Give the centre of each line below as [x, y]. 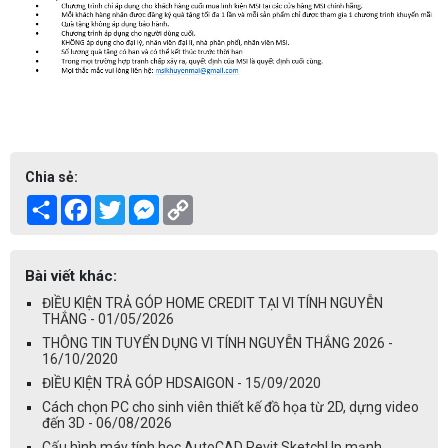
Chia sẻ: [51, 177]
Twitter [148, 203]
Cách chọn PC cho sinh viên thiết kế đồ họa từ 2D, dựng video [230, 407]
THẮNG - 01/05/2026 [108, 319]
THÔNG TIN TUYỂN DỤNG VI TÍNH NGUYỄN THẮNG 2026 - [217, 343]
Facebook [121, 203]
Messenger [194, 203]
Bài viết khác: [71, 276]
